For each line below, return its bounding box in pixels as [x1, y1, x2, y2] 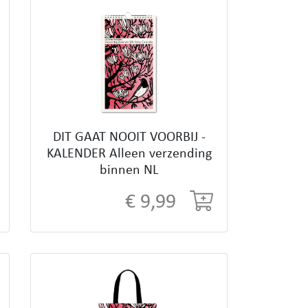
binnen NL [100, 164, 159, 178]
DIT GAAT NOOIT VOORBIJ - [52, 131, 206, 145]
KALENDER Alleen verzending [46, 147, 212, 162]
